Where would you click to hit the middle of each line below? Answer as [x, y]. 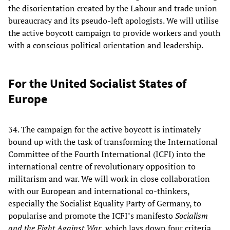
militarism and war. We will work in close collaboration [109, 179]
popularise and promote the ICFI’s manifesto [92, 216]
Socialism [191, 216]
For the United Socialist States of [97, 84]
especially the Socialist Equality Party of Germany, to [105, 204]
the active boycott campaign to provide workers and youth [114, 33]
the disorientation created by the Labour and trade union [113, 8]
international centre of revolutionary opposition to [102, 167]
